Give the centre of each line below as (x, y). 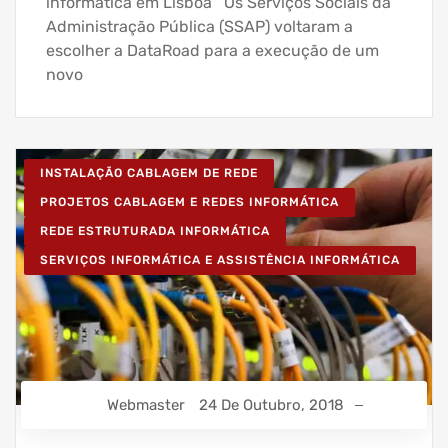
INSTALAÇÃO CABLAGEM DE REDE (149, 173)
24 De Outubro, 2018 (271, 404)
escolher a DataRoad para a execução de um (212, 51)
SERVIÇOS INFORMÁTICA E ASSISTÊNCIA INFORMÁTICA (220, 260)
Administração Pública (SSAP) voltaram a (199, 27)
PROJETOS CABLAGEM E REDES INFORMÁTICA (189, 202)
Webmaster (145, 404)
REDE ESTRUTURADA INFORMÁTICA (155, 231)
